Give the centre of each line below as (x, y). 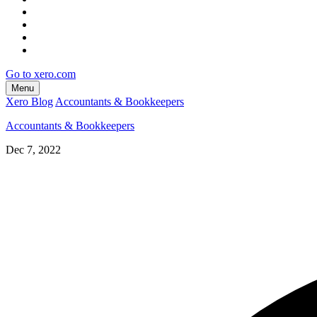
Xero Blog (29, 101)
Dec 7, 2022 (33, 149)
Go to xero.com (41, 74)
